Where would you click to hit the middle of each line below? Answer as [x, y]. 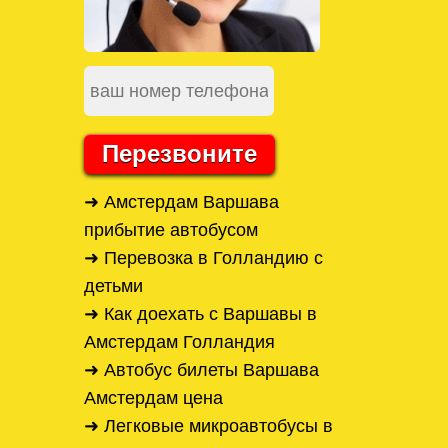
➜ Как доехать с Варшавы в [200, 314]
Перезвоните [179, 154]
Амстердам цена [153, 398]
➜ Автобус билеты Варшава [201, 370]
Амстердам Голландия [179, 342]
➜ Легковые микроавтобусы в [208, 426]
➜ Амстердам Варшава [181, 202]
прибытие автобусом [171, 230]
